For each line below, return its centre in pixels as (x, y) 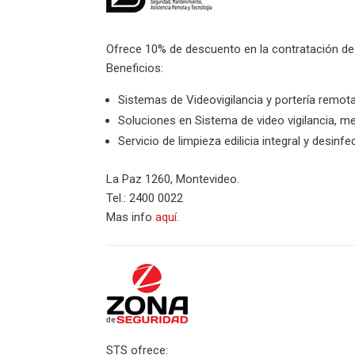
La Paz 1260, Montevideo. (173, 179)
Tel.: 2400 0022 (145, 198)
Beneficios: (135, 68)
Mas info (131, 217)
